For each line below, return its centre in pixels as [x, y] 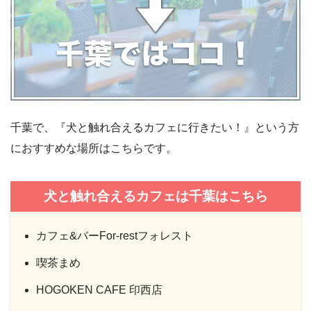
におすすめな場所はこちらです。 [94, 149]
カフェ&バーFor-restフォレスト [115, 236]
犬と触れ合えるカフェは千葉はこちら [155, 196]
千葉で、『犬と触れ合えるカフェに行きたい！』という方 [155, 128]
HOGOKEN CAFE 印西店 [100, 290]
